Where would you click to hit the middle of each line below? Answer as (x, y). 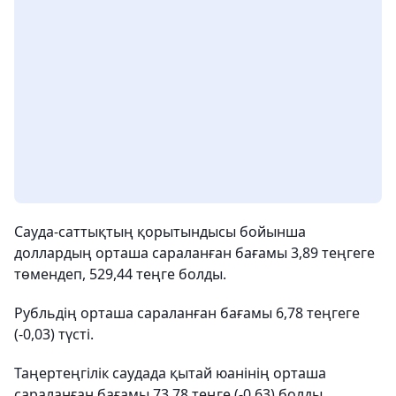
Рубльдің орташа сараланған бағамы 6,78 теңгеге (187, 313)
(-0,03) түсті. (54, 334)
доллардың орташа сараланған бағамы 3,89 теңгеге (194, 253)
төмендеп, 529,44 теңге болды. (120, 274)
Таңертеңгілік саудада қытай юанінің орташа (170, 373)
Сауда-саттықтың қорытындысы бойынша (160, 232)
